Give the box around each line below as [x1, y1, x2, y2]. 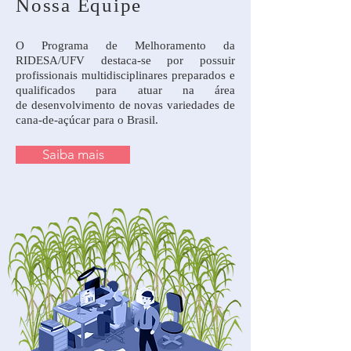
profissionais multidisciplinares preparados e [16, 69, 235, 81]
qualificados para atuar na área [16, 84, 235, 96]
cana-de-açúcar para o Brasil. [16, 114, 161, 126]
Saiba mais [42, 147, 104, 162]
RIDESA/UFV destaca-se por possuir [16, 54, 235, 67]
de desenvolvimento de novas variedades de [16, 99, 235, 111]
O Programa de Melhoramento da [16, 39, 235, 52]
